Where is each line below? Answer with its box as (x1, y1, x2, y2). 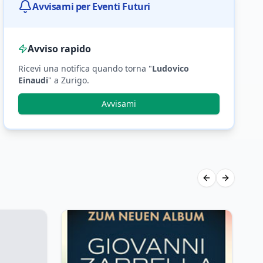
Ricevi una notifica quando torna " (18, 63, 153, 75)
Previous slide (205, 177, 261, 188)
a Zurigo (52, 75, 87, 86)
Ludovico (152, 63, 190, 75)
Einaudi (18, 75, 49, 86)
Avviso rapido (28, 42, 92, 56)
